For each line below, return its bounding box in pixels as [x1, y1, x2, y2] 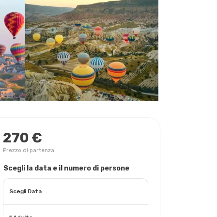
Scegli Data [9, 188, 42, 195]
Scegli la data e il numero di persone [3, 164, 129, 172]
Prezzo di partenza [3, 147, 54, 154]
